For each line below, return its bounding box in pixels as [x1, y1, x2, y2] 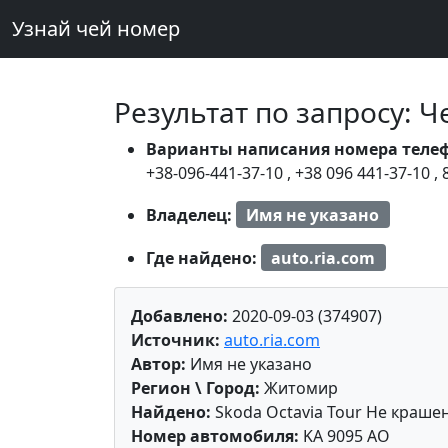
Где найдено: [146, 246, 261, 269]
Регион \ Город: [131, 377, 260, 400]
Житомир [260, 377, 338, 400]
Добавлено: [131, 305, 228, 328]
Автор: [131, 353, 186, 376]
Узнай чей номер [12, 15, 180, 42]
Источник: [131, 329, 220, 352]
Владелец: [146, 203, 236, 226]
